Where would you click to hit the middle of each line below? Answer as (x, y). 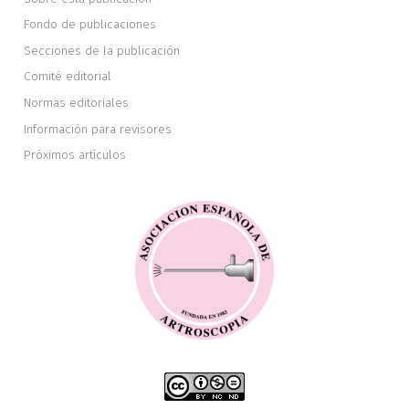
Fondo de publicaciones (90, 25)
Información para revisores (98, 129)
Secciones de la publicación (102, 50)
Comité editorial (68, 77)
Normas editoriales (77, 102)
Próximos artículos (75, 155)
